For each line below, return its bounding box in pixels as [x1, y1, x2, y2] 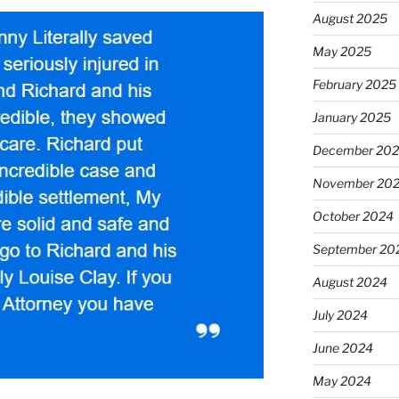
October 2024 [312, 208, 394, 224]
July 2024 [312, 306, 368, 322]
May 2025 [312, 43, 371, 59]
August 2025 [312, 10, 387, 26]
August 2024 [312, 273, 387, 289]
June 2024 [312, 339, 373, 355]
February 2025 [312, 76, 396, 92]
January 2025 [312, 109, 391, 125]
